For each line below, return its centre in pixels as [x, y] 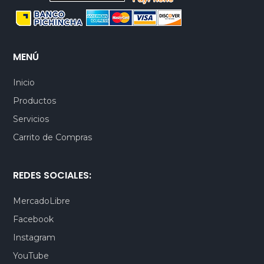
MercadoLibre [42, 201]
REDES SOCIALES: [52, 176]
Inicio [24, 83]
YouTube [31, 256]
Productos [35, 101]
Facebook [34, 220]
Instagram [34, 238]
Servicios [31, 119]
